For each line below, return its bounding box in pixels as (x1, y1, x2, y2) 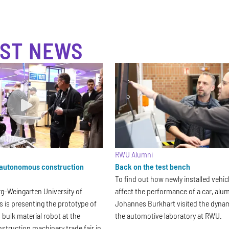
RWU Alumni (115, 149, 153, 159)
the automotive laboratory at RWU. (115, 211, 222, 221)
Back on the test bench (115, 162, 191, 172)
